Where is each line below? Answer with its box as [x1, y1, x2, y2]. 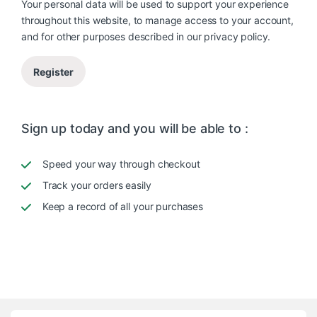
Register [33, 65, 74, 78]
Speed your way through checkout [42, 158, 200, 171]
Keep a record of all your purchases [42, 200, 203, 213]
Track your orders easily [42, 179, 151, 192]
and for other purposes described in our [21, 30, 204, 43]
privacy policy [204, 30, 268, 43]
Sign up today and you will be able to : [21, 121, 248, 137]
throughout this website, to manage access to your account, [21, 14, 294, 27]
